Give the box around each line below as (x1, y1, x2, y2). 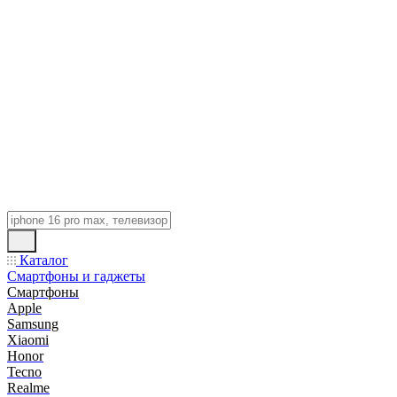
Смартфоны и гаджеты (7, 269, 145, 284)
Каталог (16, 253, 68, 268)
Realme (7, 380, 50, 395)
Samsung (7, 316, 58, 331)
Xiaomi (7, 332, 49, 347)
